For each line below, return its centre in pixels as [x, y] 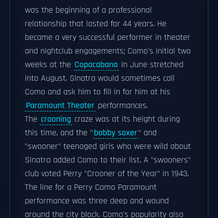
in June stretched [151, 65]
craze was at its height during [126, 119]
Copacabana [96, 65]
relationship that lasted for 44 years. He [96, 24]
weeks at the [49, 65]
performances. [122, 106]
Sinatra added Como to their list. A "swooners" [108, 160]
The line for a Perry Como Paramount [91, 187]
